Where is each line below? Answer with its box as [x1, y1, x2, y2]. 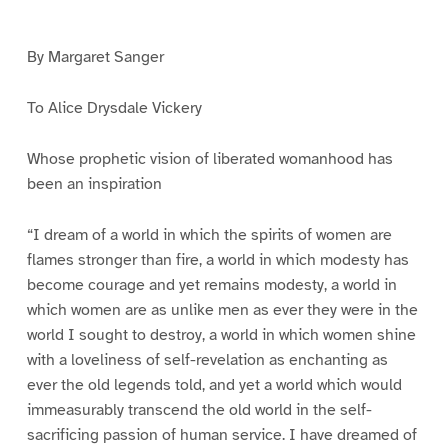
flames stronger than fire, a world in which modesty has [26, 249, 409, 270]
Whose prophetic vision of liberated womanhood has [26, 148, 393, 169]
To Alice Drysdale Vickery [26, 98, 202, 119]
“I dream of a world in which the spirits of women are [26, 224, 392, 245]
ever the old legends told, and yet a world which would [26, 374, 402, 395]
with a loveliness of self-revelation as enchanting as [26, 349, 388, 370]
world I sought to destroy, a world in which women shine [26, 324, 416, 345]
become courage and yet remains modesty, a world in [26, 274, 397, 295]
